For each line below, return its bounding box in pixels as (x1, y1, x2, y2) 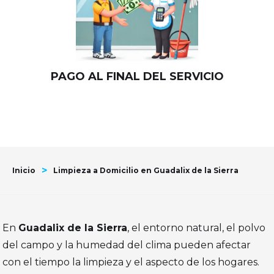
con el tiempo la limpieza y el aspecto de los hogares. (2, 256, 260, 268)
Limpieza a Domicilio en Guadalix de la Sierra (53, 166, 239, 176)
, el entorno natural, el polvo (127, 222, 266, 234)
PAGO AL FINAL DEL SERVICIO (50, 70, 224, 84)
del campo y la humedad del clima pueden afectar (2, 239, 251, 251)
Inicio (12, 166, 35, 176)
